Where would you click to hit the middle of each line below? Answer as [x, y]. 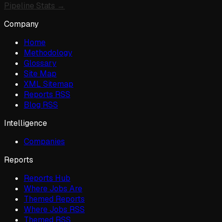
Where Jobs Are [53, 189]
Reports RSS [47, 95]
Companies [44, 142]
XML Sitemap [49, 84]
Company [21, 24]
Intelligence [26, 123]
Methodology [48, 53]
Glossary [40, 63]
